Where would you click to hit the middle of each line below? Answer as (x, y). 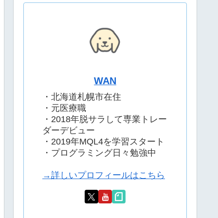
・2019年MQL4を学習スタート (103, 141)
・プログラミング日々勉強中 (99, 153)
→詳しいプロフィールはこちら (104, 175)
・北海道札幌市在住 (82, 97)
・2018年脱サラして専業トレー (105, 119)
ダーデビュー (69, 130)
